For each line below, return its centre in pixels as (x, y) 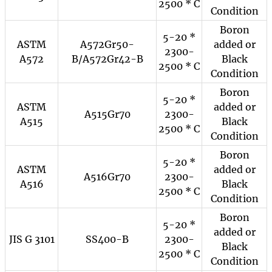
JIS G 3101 (32, 239)
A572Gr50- (107, 44)
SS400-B (107, 239)
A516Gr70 (107, 177)
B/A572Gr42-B (107, 59)
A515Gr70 (107, 114)
